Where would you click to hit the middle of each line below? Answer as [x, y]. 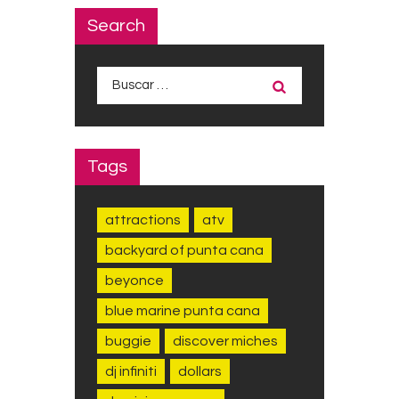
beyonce [134, 280]
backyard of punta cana [184, 250]
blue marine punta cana [183, 310]
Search [116, 25]
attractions [143, 220]
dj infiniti [131, 371]
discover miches [225, 341]
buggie [128, 341]
